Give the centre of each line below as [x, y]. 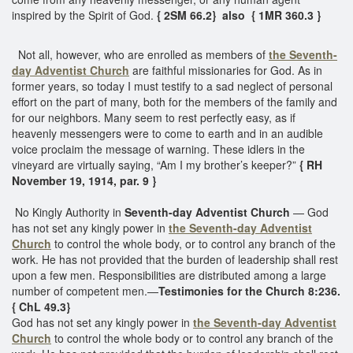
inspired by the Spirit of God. [83, 15]
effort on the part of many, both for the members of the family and [175, 101]
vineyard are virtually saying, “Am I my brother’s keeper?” [156, 164]
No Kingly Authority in [68, 212]
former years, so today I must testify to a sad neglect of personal [172, 85]
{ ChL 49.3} [43, 306]
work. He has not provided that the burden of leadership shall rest [175, 259]
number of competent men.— [85, 290]
